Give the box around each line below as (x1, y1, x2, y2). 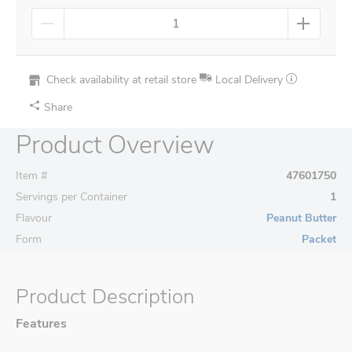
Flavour (16, 211, 52, 226)
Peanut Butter (266, 211, 336, 226)
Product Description (16, 283, 195, 311)
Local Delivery (215, 72, 283, 87)
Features (16, 315, 67, 333)
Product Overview (16, 128, 214, 163)
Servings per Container (16, 189, 127, 205)
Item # (16, 168, 47, 184)
